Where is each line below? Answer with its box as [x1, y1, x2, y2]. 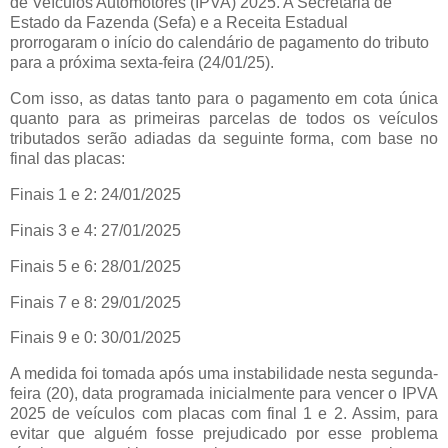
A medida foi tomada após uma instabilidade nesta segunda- [10, 365, 438, 383]
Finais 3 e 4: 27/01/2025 [10, 221, 181, 239]
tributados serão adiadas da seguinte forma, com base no [10, 130, 438, 148]
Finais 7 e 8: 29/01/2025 [10, 293, 181, 311]
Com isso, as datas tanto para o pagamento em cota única [10, 90, 438, 108]
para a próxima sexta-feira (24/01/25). [10, 54, 274, 72]
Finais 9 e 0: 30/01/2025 [10, 329, 181, 347]
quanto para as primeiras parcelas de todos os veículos [10, 110, 438, 128]
